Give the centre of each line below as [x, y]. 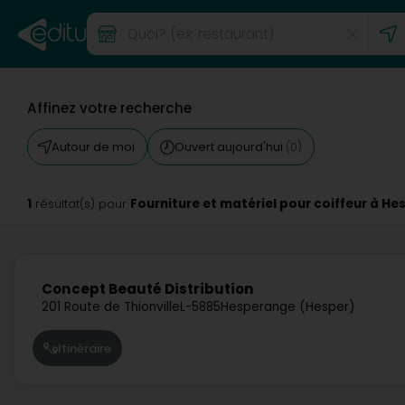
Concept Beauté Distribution [148, 289]
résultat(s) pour [81, 204]
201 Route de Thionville [111, 307]
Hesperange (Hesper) [288, 307]
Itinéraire [85, 348]
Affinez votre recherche [109, 108]
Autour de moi [93, 147]
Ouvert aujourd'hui [230, 147]
